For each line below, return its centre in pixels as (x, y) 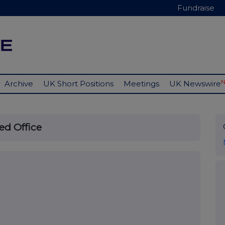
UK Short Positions (78, 84)
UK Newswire (195, 84)
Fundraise (196, 8)
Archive (19, 84)
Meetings (141, 84)
